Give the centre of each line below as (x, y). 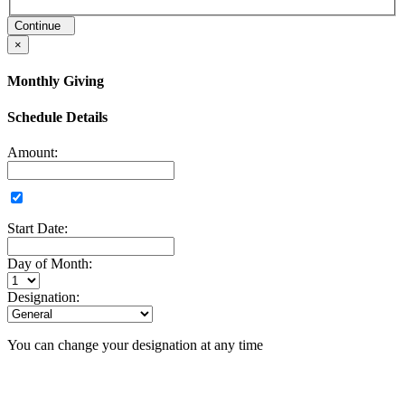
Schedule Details (57, 117)
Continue (41, 25)
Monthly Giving (56, 81)
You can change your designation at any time (135, 344)
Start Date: (38, 228)
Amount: (33, 152)
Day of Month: (50, 263)
